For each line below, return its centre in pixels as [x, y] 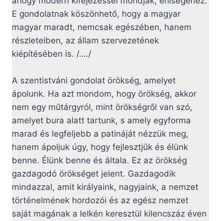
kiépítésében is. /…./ [52, 54]
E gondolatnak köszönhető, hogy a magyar [96, 14]
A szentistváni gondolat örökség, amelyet [94, 81]
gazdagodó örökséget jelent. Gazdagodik [94, 174]
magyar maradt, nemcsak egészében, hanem [102, 27]
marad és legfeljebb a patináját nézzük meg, [100, 134]
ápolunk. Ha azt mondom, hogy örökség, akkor [104, 94]
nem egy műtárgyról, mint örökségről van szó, [102, 107]
